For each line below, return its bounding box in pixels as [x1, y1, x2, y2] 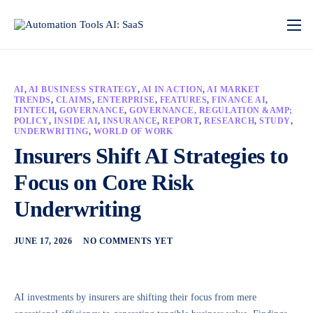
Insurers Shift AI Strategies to [14, 143, 289, 168]
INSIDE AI [53, 116, 99, 126]
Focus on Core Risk [14, 170, 194, 195]
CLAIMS [55, 95, 92, 105]
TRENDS [14, 95, 51, 105]
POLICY [14, 116, 49, 126]
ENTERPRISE [96, 95, 155, 105]
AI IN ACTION [141, 85, 203, 94]
